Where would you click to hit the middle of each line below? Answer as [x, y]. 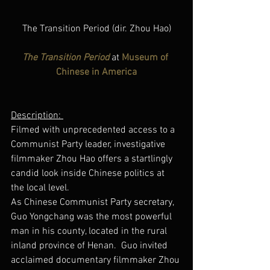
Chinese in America [96, 72]
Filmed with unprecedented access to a [94, 130]
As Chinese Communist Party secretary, [93, 202]
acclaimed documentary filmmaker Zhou [96, 260]
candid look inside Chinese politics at [89, 173]
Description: [37, 115]
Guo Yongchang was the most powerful [93, 217]
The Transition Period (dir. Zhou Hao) [96, 29]
